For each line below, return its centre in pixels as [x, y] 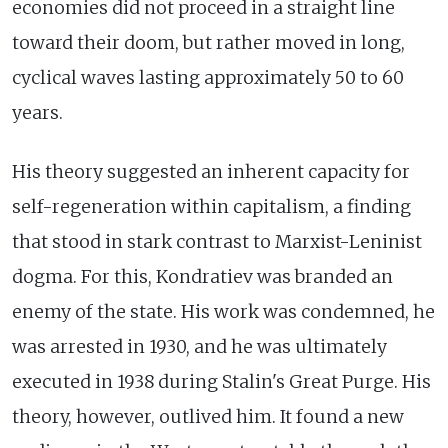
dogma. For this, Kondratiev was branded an [202, 276]
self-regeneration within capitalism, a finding [211, 206]
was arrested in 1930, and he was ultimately [199, 346]
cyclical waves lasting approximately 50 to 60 [208, 77]
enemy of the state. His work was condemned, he [223, 311]
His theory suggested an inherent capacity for [211, 171]
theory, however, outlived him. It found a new [208, 416]
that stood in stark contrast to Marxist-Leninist [217, 241]
